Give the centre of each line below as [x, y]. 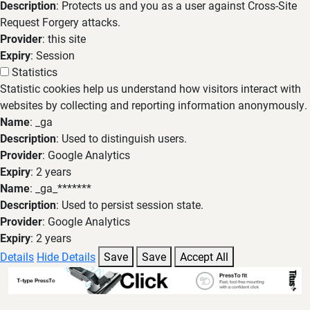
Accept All [204, 256]
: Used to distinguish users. [121, 138]
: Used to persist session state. [130, 204]
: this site [64, 38]
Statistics [35, 72]
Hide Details [66, 256]
